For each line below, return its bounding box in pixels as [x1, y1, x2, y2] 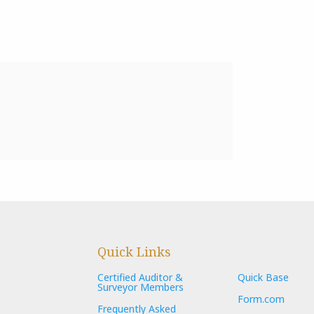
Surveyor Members [97, 280, 184, 294]
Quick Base [238, 270, 289, 284]
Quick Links [97, 243, 171, 260]
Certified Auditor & [97, 270, 183, 284]
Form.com [238, 292, 285, 306]
